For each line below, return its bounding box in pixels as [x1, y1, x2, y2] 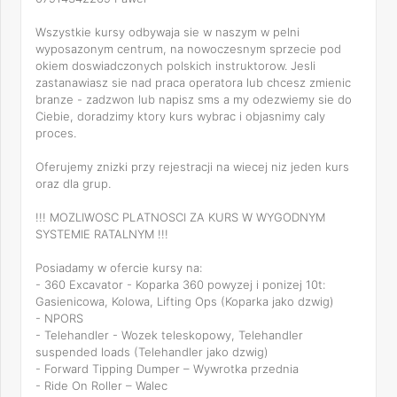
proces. [35, 126, 76, 140]
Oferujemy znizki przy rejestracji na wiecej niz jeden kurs [35, 160, 349, 174]
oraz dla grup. [35, 176, 111, 191]
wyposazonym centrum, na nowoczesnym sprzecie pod [35, 42, 341, 56]
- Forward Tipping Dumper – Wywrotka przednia [35, 362, 299, 376]
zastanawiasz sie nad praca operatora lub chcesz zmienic [35, 75, 351, 90]
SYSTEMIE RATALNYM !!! [35, 227, 168, 241]
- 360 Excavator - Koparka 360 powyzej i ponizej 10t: [35, 277, 332, 292]
